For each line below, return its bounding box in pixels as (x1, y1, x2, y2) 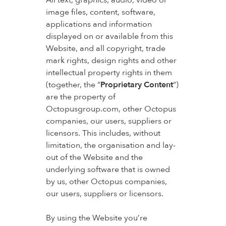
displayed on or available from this (45, 31, 173, 42)
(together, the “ (45, 79, 100, 90)
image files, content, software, (45, 7, 155, 18)
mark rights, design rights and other (45, 55, 177, 66)
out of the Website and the (45, 152, 143, 163)
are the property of (45, 91, 116, 102)
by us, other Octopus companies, (45, 176, 167, 187)
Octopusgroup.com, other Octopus (45, 103, 176, 115)
